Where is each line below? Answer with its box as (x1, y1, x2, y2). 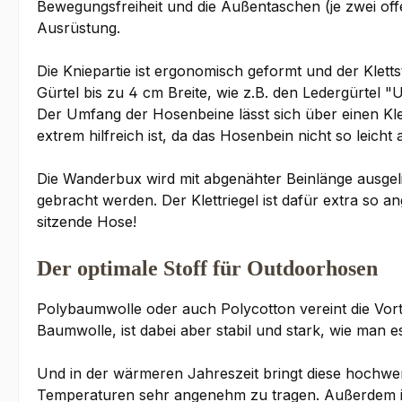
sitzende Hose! (37, 213, 136, 232)
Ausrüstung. (37, 19, 120, 38)
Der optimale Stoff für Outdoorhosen (37, 257, 378, 281)
